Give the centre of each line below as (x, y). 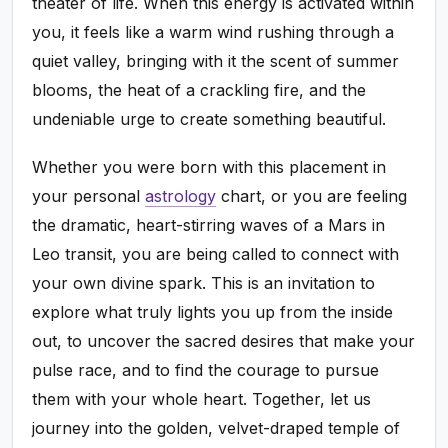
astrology (181, 195)
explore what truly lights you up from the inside (213, 311)
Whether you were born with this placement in (209, 166)
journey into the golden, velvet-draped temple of (216, 427)
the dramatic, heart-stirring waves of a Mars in (209, 224)
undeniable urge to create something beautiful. (209, 118)
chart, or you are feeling (312, 195)
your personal (89, 195)
